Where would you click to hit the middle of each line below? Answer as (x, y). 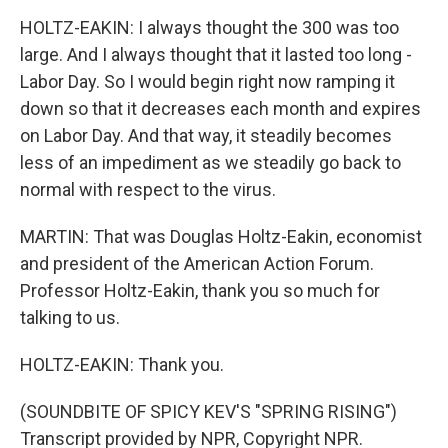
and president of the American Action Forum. (197, 263)
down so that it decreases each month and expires (220, 108)
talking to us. (70, 317)
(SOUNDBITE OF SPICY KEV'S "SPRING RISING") (208, 411)
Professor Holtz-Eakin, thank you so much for (200, 290)
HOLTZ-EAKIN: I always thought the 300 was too (209, 27)
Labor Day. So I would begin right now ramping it (207, 81)
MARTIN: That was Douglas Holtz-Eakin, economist (221, 236)
